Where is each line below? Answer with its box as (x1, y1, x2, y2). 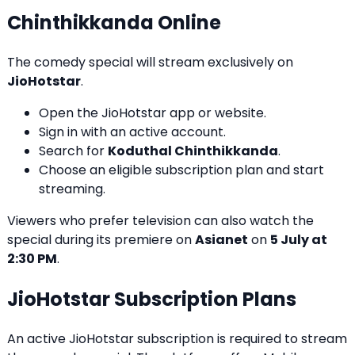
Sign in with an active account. (39, 123, 226, 142)
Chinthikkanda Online (7, 10, 221, 36)
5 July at (270, 231, 327, 250)
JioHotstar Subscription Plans (7, 286, 296, 313)
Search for (39, 142, 108, 161)
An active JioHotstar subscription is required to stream (7, 329, 347, 348)
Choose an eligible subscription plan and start (39, 161, 324, 180)
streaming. (39, 180, 105, 199)
